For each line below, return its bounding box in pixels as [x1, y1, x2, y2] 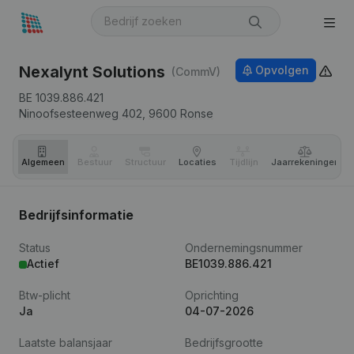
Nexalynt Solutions [19, 62, 165, 81]
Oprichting [185, 288, 239, 302]
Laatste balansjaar [19, 336, 112, 349]
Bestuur [77, 156, 112, 168]
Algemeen [21, 156, 65, 168]
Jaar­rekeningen [271, 156, 340, 168]
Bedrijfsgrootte [185, 336, 263, 349]
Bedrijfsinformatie [19, 207, 134, 223]
